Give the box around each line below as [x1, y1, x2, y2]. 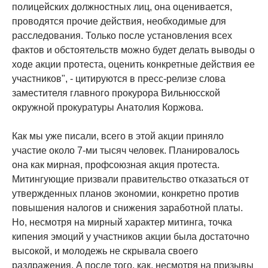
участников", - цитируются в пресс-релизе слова [12, 74, 226, 84]
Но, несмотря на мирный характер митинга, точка [12, 217, 232, 227]
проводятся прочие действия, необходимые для [12, 16, 226, 26]
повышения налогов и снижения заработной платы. [12, 203, 243, 213]
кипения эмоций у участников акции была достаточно [12, 232, 249, 242]
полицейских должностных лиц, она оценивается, [12, 2, 232, 12]
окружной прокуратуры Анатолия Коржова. [12, 102, 203, 112]
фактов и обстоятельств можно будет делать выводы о [12, 45, 255, 55]
